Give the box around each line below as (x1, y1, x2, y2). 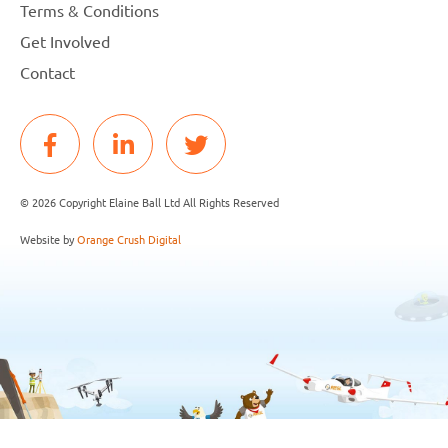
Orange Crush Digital (77, 230, 181, 247)
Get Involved (20, 30, 110, 51)
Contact (20, 61, 75, 82)
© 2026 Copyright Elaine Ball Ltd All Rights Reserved (20, 193, 279, 210)
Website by (20, 230, 77, 247)
